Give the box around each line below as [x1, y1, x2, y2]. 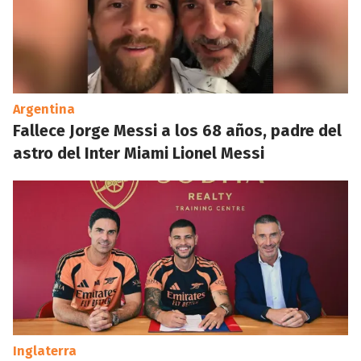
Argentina [13, 102, 75, 117]
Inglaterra [13, 343, 77, 359]
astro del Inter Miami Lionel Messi [13, 143, 264, 163]
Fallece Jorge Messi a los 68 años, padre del [13, 121, 342, 140]
